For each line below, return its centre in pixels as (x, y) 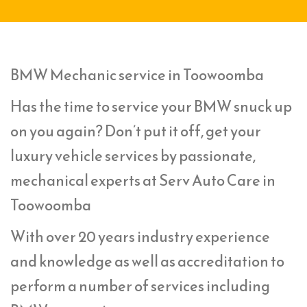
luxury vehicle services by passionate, (133, 156)
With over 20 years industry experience (140, 236)
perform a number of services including (140, 286)
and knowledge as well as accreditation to (147, 261)
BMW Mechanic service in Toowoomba (137, 75)
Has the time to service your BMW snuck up (151, 106)
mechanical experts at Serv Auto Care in (143, 180)
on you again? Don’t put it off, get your (136, 131)
